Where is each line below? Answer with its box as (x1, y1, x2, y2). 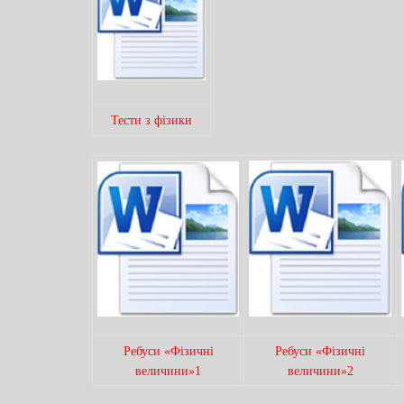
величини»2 (287, 364, 353, 378)
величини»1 (135, 364, 201, 378)
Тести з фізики (111, 114, 192, 127)
